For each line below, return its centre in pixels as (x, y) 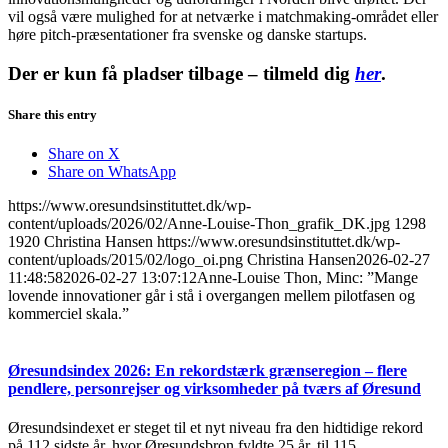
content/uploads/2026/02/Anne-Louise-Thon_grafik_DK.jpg (199, 223)
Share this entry (52, 114)
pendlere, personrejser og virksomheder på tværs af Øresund (214, 389)
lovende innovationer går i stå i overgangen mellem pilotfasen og (211, 295)
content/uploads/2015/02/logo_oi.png (125, 259)
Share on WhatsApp (112, 171)
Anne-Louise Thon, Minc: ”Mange (307, 277)
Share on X (84, 153)
